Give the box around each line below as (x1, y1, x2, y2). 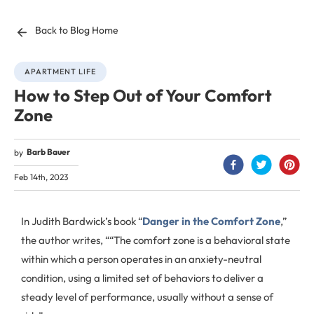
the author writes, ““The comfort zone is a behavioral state (21, 233, 290, 247)
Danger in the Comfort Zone (142, 214, 280, 228)
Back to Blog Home (35, 24, 118, 36)
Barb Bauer (27, 146, 70, 157)
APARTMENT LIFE (25, 67, 96, 76)
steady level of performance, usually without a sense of (21, 290, 273, 303)
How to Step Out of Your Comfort (14, 85, 272, 106)
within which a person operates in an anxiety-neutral (21, 252, 261, 266)
